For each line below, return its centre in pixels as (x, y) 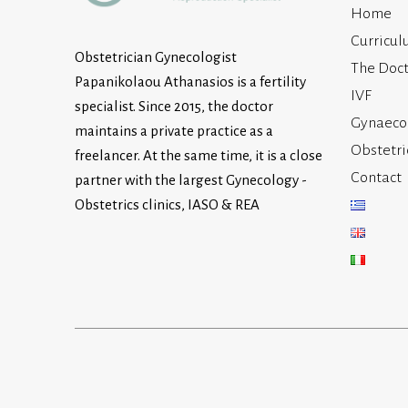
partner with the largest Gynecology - (191, 179)
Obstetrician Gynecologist (156, 56)
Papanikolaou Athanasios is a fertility (191, 81)
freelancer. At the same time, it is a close (199, 155)
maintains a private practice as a (174, 130)
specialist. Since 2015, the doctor (174, 106)
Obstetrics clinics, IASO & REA (168, 204)
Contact (376, 177)
